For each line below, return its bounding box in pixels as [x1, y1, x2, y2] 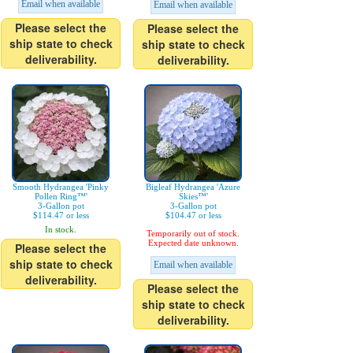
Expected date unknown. [147, 238, 239, 248]
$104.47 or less [165, 210, 221, 221]
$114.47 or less [32, 210, 89, 221]
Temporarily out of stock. [147, 229, 240, 239]
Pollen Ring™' [34, 191, 87, 202]
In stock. [45, 225, 76, 235]
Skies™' [178, 191, 208, 202]
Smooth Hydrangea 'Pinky [13, 182, 109, 192]
